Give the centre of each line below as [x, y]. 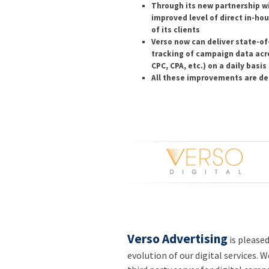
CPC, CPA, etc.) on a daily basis [209, 66]
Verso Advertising [177, 238]
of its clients [176, 30]
